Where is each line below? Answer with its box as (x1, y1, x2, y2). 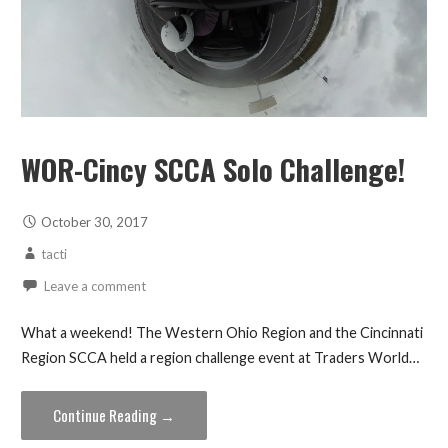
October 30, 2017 (40, 214, 148, 231)
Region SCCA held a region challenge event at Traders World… (20, 348, 419, 366)
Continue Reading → (52, 404, 175, 427)
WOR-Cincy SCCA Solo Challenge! (20, 148, 405, 191)
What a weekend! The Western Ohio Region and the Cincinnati (20, 323, 423, 341)
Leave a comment (43, 278, 146, 295)
